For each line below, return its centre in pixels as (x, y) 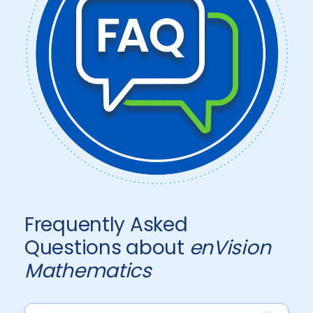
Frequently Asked (106, 225)
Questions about (107, 248)
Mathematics (88, 271)
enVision (230, 248)
